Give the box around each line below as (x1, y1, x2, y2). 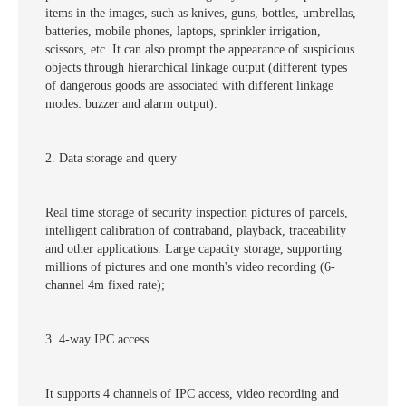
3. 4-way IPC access (45, 333, 149, 347)
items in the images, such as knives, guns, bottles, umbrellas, (45, 6, 356, 21)
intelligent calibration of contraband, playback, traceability (45, 224, 346, 238)
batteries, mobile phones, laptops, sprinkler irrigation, (45, 24, 321, 39)
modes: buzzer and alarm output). (45, 97, 217, 111)
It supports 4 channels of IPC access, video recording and (45, 387, 339, 401)
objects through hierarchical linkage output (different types (45, 61, 347, 75)
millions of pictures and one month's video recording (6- (45, 260, 335, 275)
